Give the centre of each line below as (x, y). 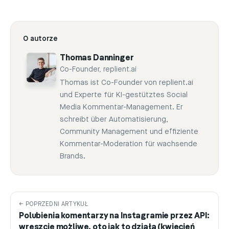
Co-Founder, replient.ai (98, 69)
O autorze (40, 39)
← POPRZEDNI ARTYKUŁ (54, 204)
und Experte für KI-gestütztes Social (124, 95)
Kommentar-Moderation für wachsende (129, 144)
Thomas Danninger (97, 58)
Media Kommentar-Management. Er (121, 107)
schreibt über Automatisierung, (114, 119)
